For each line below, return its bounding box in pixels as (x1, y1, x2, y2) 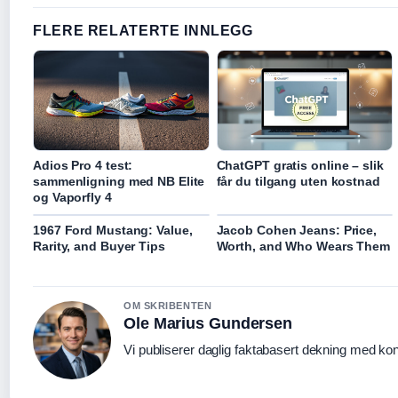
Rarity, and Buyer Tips (33, 238, 165, 253)
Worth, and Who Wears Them (216, 238, 390, 253)
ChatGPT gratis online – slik (216, 157, 384, 172)
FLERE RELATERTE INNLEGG (33, 22, 253, 38)
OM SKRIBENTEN (123, 299, 212, 311)
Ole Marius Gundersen (123, 314, 292, 332)
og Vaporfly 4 (33, 189, 112, 204)
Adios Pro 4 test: (33, 157, 133, 172)
